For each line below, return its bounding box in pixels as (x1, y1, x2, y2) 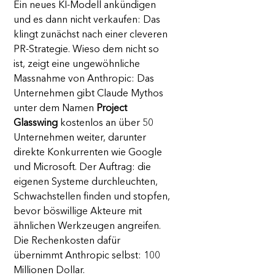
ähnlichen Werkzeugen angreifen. (14, 222, 163, 232)
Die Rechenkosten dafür (14, 236, 123, 247)
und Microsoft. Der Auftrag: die (14, 163, 153, 173)
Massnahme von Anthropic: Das (14, 74, 157, 85)
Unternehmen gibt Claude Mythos (14, 89, 166, 99)
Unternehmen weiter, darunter (14, 133, 149, 144)
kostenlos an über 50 (58, 118, 156, 129)
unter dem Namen (14, 104, 96, 114)
